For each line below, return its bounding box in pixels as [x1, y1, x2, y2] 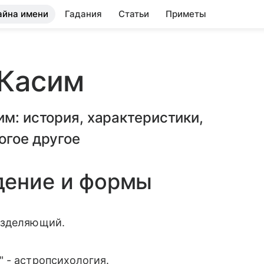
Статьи [118, 8, 149, 19]
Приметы [166, 8, 206, 19]
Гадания [65, 8, 102, 19]
